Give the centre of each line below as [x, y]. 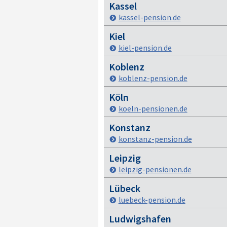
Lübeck [124, 188]
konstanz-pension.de [155, 139]
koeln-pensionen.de [153, 108]
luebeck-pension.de [152, 200]
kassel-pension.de [149, 17]
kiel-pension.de [145, 48]
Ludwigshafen [140, 219]
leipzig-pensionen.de [155, 169]
